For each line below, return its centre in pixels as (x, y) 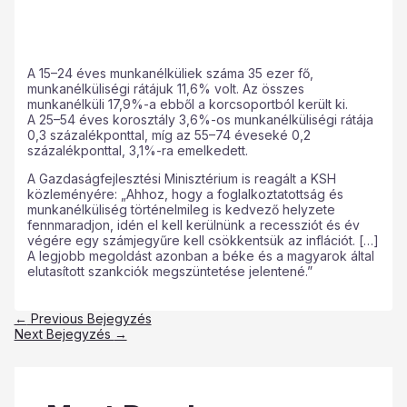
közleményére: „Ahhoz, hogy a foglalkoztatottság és (185, 194)
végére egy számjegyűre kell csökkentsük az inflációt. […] (203, 240)
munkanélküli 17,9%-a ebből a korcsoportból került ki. (187, 104)
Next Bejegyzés (64, 333)
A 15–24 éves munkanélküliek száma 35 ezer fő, (170, 73)
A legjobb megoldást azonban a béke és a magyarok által (200, 255)
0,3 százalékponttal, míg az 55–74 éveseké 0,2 (169, 134)
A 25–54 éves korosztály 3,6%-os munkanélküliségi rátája (200, 119)
